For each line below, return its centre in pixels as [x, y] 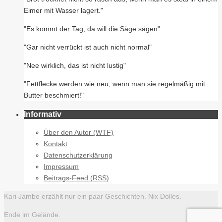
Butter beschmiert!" [54, 95]
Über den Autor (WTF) [79, 132]
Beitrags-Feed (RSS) [76, 178]
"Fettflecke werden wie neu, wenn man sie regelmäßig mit [114, 83]
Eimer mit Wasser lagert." [63, 10]
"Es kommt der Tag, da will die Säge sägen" [92, 28]
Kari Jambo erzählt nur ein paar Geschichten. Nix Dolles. [93, 196]
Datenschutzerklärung [78, 155]
